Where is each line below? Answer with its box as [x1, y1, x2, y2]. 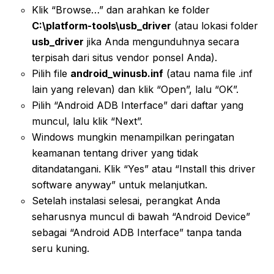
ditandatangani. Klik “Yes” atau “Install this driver [32, 162, 256, 175]
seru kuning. [32, 242, 89, 254]
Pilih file [32, 67, 70, 80]
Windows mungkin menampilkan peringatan [32, 130, 234, 143]
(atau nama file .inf [163, 67, 253, 80]
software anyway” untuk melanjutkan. [32, 178, 207, 191]
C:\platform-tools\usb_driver [32, 19, 171, 32]
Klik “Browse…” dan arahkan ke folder [32, 3, 210, 16]
